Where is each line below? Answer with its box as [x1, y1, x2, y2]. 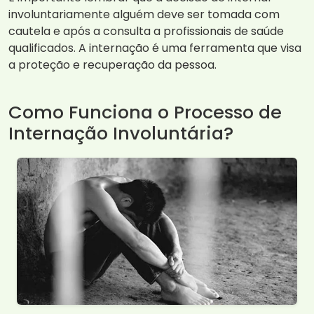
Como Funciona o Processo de [8, 100, 282, 125]
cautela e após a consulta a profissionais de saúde [8, 23, 284, 40]
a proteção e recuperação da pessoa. [8, 57, 217, 74]
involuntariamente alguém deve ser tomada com [8, 6, 280, 23]
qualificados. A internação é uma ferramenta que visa [8, 40, 301, 57]
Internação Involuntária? [8, 121, 233, 146]
